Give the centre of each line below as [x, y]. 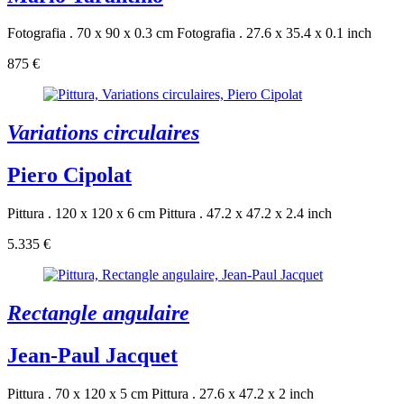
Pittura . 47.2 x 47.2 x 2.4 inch [245, 214]
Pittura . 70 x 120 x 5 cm [78, 393]
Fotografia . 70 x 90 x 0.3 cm [90, 33]
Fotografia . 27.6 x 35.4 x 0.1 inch [274, 33]
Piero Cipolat [69, 175]
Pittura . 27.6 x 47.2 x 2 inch [233, 393]
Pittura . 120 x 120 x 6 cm [81, 214]
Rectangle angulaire [98, 313]
